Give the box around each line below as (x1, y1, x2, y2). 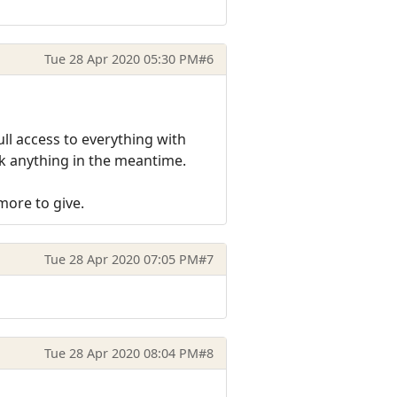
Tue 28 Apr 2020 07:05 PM (43, 250, 198, 268)
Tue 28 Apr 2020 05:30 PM (43, 51, 198, 68)
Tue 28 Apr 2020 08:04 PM (43, 344, 198, 362)
